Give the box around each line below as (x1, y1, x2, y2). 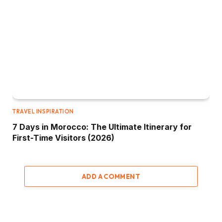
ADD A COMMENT (81, 172, 141, 180)
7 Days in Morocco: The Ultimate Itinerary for (12, 121, 192, 132)
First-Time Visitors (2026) (12, 132, 114, 143)
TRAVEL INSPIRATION (12, 108, 74, 115)
